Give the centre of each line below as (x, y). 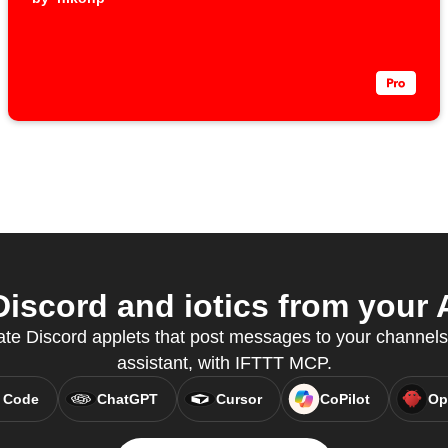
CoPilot (344, 399)
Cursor (238, 399)
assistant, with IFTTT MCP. (224, 363)
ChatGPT (127, 399)
